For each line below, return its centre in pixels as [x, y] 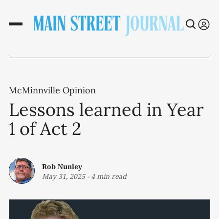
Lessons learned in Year [106, 110]
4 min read [109, 176]
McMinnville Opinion [52, 90]
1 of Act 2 [45, 129]
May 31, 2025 [64, 176]
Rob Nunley [62, 166]
